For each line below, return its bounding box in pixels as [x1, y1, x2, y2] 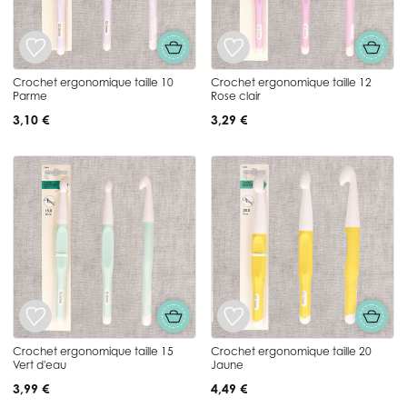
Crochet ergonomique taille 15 [13, 343, 174, 358]
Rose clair [211, 88, 261, 103]
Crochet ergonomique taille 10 [13, 74, 174, 89]
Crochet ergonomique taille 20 [211, 343, 372, 358]
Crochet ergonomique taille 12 [211, 74, 372, 89]
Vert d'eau [13, 357, 66, 372]
